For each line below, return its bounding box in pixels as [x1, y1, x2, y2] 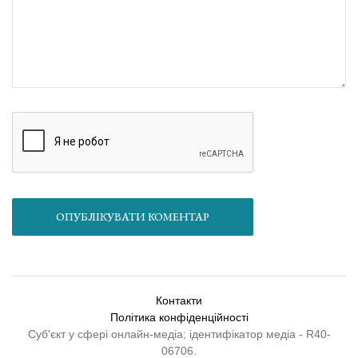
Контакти [156, 293, 202, 307]
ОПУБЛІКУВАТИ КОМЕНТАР [148, 209, 209, 224]
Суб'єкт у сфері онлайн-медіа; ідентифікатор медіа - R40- [27, 327, 331, 340]
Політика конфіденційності [109, 310, 249, 324]
